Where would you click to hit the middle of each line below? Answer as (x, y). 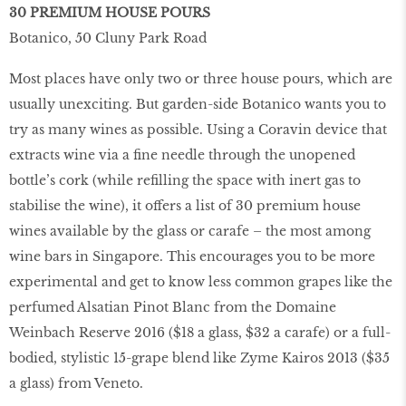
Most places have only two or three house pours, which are (201, 78)
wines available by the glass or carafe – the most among (190, 231)
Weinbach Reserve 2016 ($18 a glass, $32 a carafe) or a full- (200, 332)
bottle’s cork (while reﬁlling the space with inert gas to (185, 180)
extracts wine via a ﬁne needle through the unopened (182, 155)
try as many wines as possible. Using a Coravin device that (198, 129)
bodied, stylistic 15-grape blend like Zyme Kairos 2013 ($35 (199, 358)
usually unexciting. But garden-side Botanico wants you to (198, 104)
